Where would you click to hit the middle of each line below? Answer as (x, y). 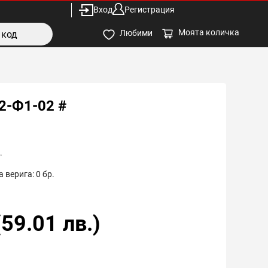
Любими (136, 33)
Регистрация (150, 10)
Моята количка (209, 32)
